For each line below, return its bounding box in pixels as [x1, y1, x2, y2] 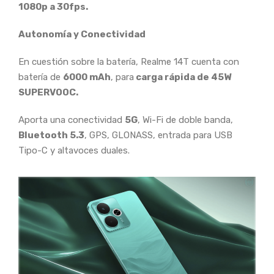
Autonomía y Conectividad [18, 29, 146, 40]
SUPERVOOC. [18, 87, 78, 98]
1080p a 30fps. [18, 1, 88, 13]
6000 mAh [63, 72, 111, 83]
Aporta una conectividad [18, 114, 125, 126]
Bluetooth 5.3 [18, 130, 84, 141]
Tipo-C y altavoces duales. [18, 145, 130, 157]
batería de [18, 72, 63, 83]
